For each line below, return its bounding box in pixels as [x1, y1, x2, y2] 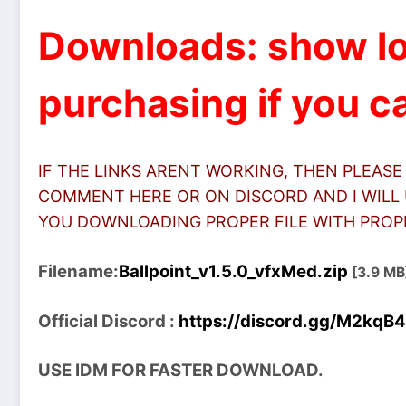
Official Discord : [38, 310, 179, 332]
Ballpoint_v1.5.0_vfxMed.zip [119, 260, 348, 282]
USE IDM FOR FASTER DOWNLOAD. [38, 360, 324, 382]
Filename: [38, 260, 119, 282]
